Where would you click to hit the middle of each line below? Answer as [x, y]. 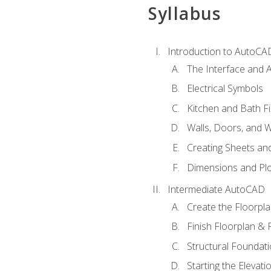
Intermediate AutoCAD [216, 190]
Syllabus [184, 14]
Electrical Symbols [225, 89]
